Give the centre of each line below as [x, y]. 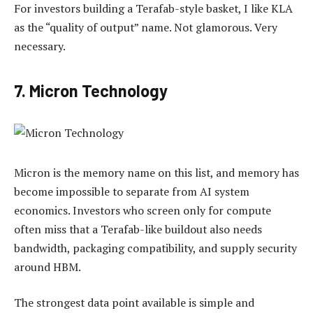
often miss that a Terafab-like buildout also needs [138, 229]
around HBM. [48, 267]
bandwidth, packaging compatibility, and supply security [155, 248]
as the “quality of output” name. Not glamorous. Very [146, 27]
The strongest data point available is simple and [134, 303]
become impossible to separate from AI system [132, 191]
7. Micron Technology [91, 91]
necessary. [40, 46]
